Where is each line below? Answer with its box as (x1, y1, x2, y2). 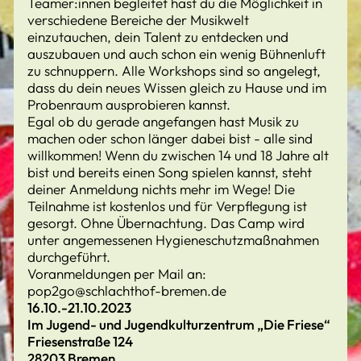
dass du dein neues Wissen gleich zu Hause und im (27, 79, 326, 96)
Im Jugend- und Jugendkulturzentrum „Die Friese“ (27, 316, 330, 333)
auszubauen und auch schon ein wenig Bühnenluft (27, 45, 326, 62)
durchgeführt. (27, 248, 110, 265)
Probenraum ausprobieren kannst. (27, 96, 230, 113)
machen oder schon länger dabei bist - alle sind (27, 130, 313, 147)
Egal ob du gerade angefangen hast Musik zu (27, 113, 299, 130)
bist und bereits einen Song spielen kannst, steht (27, 164, 312, 180)
